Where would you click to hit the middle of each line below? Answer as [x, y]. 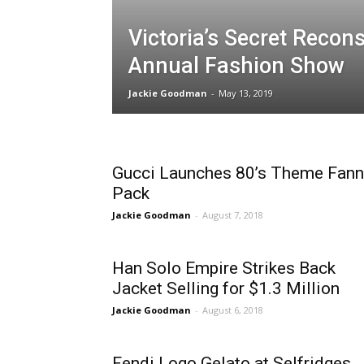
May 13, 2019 [246, 93]
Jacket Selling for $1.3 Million [226, 289]
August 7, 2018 [233, 215]
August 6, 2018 [233, 310]
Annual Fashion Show [236, 66]
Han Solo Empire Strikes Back [224, 269]
